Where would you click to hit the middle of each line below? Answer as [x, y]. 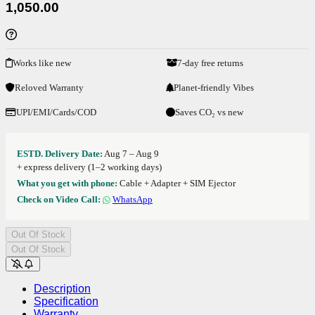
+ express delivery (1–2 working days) [89, 167]
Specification [66, 301]
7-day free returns [210, 63]
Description [62, 288]
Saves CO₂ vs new [209, 112]
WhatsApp [133, 199]
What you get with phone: [67, 183]
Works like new [42, 63]
